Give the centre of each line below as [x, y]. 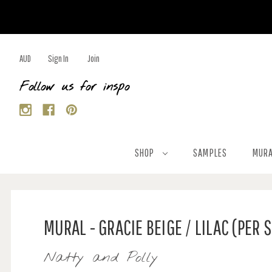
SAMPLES [210, 153]
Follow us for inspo [74, 87]
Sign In [58, 58]
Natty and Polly [101, 258]
